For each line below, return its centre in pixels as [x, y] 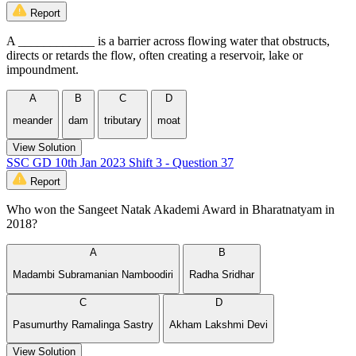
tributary [123, 120]
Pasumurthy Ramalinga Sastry [83, 325]
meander [33, 120]
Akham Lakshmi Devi [219, 325]
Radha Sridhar [222, 275]
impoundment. [43, 69]
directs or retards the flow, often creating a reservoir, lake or [155, 55]
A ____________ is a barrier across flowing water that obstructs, [168, 41]
